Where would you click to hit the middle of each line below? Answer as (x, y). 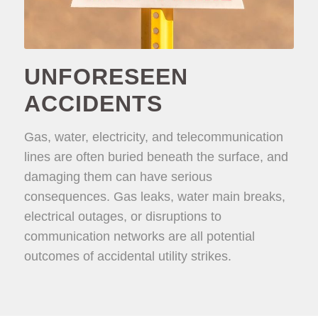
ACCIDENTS (93, 104)
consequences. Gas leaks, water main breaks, (154, 197)
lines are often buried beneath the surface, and (156, 157)
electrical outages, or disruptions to (122, 217)
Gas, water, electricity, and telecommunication (153, 137)
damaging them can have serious (118, 177)
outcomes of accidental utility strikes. (127, 257)
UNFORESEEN (106, 77)
